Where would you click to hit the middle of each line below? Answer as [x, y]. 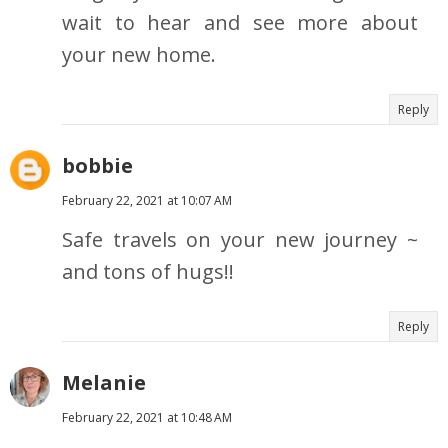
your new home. [139, 55]
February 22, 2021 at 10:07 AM [147, 201]
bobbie [97, 166]
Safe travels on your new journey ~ [240, 240]
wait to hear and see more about [240, 23]
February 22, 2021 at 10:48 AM [147, 418]
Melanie [104, 383]
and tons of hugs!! [148, 272]
